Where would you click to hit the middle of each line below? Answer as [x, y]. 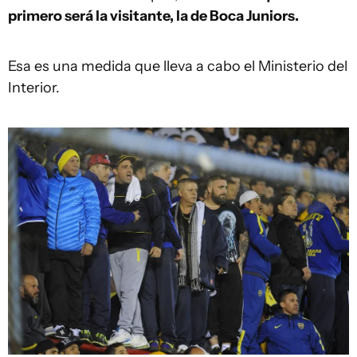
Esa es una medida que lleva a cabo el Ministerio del [178, 67]
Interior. [34, 88]
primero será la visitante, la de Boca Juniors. [153, 16]
